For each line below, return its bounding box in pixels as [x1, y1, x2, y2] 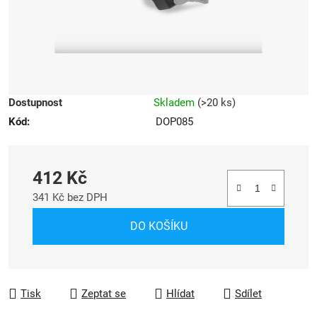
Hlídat [166, 287, 195, 300]
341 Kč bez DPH [33, 190, 108, 204]
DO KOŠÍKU [129, 219, 188, 233]
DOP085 [156, 115, 193, 128]
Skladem [154, 96, 197, 109]
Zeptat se [81, 287, 126, 300]
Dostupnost [8, 96, 62, 109]
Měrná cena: [32, 211, 90, 224]
